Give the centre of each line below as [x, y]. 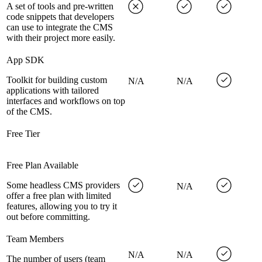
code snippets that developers [60, 17]
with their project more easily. [61, 38]
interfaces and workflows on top [66, 101]
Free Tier [23, 134]
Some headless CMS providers [63, 185]
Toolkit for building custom [57, 80]
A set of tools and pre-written [60, 6]
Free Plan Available [42, 166]
